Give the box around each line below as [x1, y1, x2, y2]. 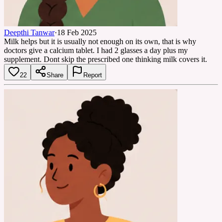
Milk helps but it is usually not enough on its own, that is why [4, 37, 196, 46]
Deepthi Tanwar [4, 28, 55, 37]
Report [83, 71, 102, 79]
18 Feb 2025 [57, 28, 97, 37]
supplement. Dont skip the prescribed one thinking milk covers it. [4, 55, 207, 63]
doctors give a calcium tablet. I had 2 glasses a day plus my [4, 46, 188, 55]
